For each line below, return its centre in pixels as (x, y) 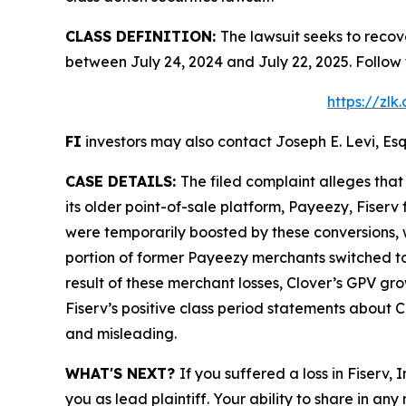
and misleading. (121, 333)
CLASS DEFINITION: (143, 36)
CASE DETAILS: (123, 181)
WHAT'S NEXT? (122, 373)
